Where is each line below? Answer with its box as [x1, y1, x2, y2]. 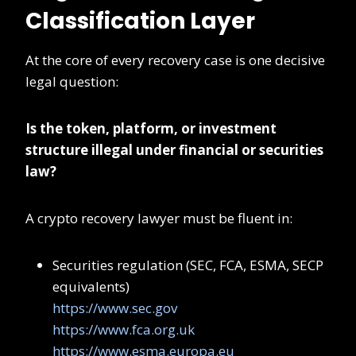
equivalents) [52, 277, 130, 296]
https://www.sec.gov [52, 299, 177, 318]
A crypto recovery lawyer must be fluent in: [25, 209, 292, 228]
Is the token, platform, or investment [25, 119, 277, 138]
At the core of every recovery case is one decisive [25, 51, 325, 70]
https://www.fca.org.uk [52, 320, 195, 339]
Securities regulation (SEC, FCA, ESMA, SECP [52, 256, 323, 275]
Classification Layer [25, 6, 255, 37]
